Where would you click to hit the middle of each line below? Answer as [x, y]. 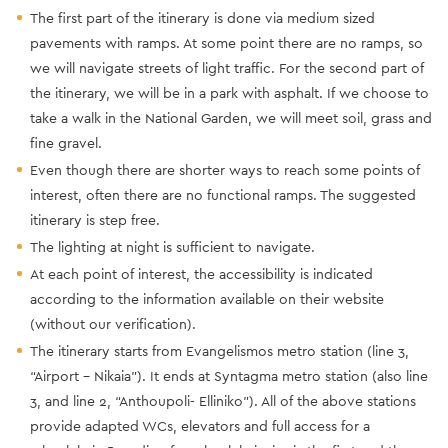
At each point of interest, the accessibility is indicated [201, 273]
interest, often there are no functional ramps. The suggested [223, 194]
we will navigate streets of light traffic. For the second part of [227, 67]
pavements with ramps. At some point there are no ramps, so [226, 42]
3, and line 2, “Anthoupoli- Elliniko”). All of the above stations [223, 400]
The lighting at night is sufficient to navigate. [172, 246]
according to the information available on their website [207, 298]
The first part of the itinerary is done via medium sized [202, 17]
